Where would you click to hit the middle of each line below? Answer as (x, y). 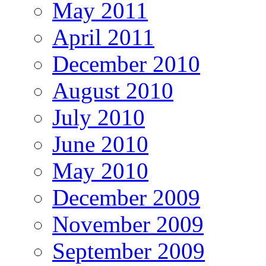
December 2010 (126, 64)
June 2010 (100, 144)
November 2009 (128, 224)
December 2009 (126, 198)
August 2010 (113, 91)
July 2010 (99, 118)
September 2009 (129, 251)
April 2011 (103, 37)
